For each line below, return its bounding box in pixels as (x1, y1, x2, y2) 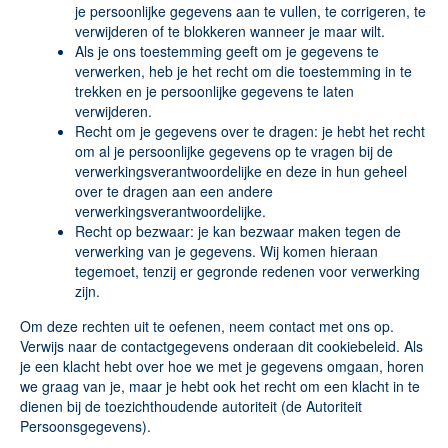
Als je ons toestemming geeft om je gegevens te (75, 41, 379, 61)
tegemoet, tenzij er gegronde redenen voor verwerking (75, 261, 420, 281)
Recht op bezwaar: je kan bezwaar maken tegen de (75, 221, 401, 241)
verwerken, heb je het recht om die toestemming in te (75, 61, 412, 81)
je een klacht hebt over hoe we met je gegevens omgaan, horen (20, 356, 424, 376)
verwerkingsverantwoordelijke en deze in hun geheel (75, 161, 407, 181)
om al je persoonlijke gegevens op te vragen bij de (75, 141, 393, 161)
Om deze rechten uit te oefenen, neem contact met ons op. (20, 316, 394, 336)
